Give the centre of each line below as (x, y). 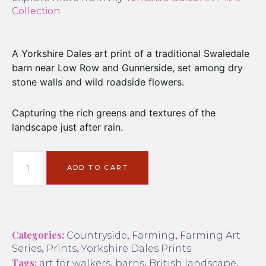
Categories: (38, 235)
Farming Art (210, 235)
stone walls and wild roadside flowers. (98, 82)
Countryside (97, 235)
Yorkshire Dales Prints (136, 248)
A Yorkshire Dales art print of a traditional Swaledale (131, 53)
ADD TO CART (97, 167)
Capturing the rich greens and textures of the (114, 113)
